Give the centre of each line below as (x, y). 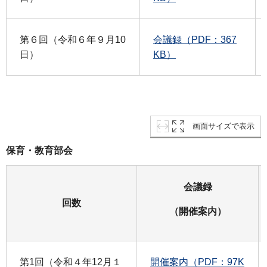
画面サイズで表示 (223, 126)
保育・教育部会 (39, 151)
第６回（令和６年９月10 (73, 39)
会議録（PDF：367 (195, 39)
